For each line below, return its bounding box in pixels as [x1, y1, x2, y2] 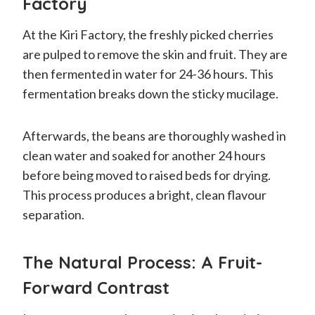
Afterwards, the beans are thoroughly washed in [22, 127, 286, 143]
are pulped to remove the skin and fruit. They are [22, 46, 288, 62]
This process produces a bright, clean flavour [22, 186, 266, 202]
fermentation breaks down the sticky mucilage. [22, 85, 278, 101]
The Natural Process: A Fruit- [22, 251, 262, 273]
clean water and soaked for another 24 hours [22, 147, 266, 163]
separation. [22, 206, 84, 222]
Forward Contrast [22, 276, 169, 298]
